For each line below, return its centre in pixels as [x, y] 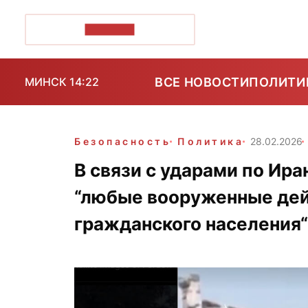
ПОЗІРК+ [110, 29]
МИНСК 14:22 [62, 82]
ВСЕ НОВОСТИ [202, 82]
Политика [211, 141]
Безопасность [123, 141]
